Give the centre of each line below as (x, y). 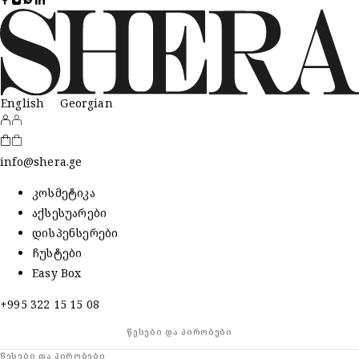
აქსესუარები (70, 212)
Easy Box (57, 272)
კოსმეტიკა (64, 192)
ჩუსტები (57, 252)
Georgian (87, 103)
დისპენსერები (75, 232)
